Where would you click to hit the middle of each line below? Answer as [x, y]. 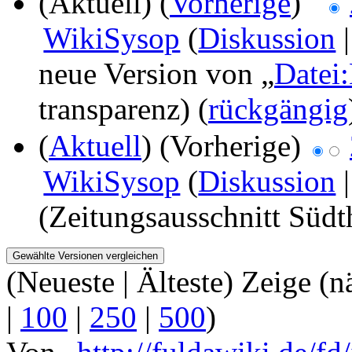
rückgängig [278, 109]
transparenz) [114, 109]
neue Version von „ [156, 74]
